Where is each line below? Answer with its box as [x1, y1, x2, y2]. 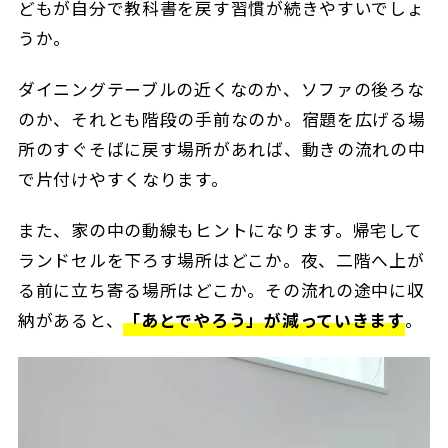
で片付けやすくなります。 [17, 167, 229, 192]
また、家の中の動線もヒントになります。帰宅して [17, 218, 423, 243]
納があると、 [17, 308, 124, 333]
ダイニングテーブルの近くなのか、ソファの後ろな [17, 77, 425, 102]
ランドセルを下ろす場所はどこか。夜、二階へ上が [17, 248, 425, 273]
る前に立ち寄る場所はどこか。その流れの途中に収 [17, 278, 425, 303]
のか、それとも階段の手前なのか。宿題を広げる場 [17, 107, 426, 132]
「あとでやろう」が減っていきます [123, 308, 405, 333]
